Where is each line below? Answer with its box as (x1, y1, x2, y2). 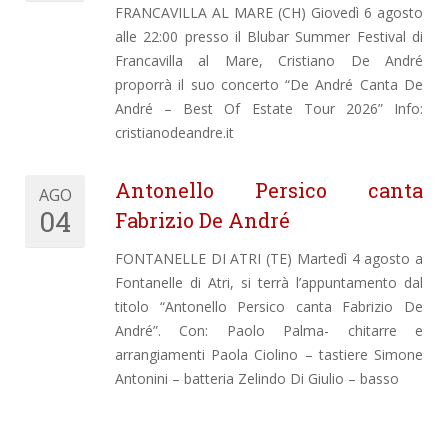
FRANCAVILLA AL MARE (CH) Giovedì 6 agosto (115, 2, 423, 22)
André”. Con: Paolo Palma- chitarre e (115, 320, 423, 340)
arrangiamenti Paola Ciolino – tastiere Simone (115, 344, 423, 364)
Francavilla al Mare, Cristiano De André (115, 50, 423, 70)
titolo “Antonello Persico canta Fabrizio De (115, 296, 423, 316)
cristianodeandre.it (115, 122, 234, 142)
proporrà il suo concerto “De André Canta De (115, 74, 423, 94)
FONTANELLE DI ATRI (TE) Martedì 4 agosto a (115, 248, 423, 268)
